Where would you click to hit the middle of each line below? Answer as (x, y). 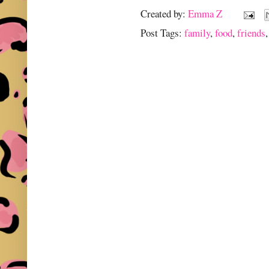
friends (251, 33)
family (197, 33)
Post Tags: (162, 33)
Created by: (165, 13)
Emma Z (207, 13)
